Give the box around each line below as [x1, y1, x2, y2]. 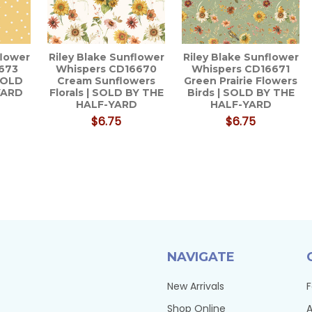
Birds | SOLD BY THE [187, 86, 295, 99]
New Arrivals [167, 279, 224, 293]
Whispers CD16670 [56, 62, 157, 75]
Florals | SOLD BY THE [49, 86, 164, 99]
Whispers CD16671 [192, 62, 290, 75]
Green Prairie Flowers [184, 74, 298, 87]
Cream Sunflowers [57, 74, 156, 87]
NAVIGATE [167, 249, 235, 265]
